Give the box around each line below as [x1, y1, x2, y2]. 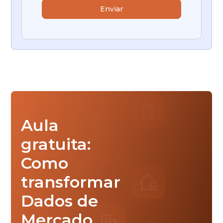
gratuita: [21, 134, 91, 154]
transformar [21, 172, 121, 192]
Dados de [21, 191, 99, 211]
